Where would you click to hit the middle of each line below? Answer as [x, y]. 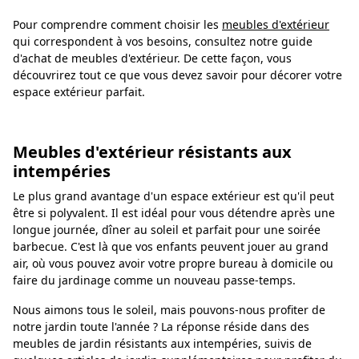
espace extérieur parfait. [79, 92]
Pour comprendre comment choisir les [117, 25]
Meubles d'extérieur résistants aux [152, 152]
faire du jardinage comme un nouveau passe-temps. [154, 280]
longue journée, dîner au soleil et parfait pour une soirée [167, 230]
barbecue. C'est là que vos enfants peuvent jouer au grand [171, 247]
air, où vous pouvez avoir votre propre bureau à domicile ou [173, 264]
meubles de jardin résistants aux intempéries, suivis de [162, 344]
